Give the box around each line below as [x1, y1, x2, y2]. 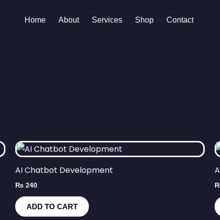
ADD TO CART [26, 202, 78, 211]
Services [92, 16, 122, 24]
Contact [166, 16, 193, 24]
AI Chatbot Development [15, 164, 113, 176]
